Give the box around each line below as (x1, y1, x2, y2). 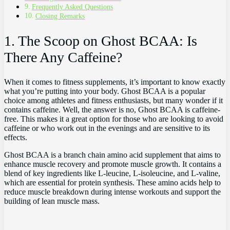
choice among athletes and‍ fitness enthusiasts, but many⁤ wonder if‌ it (4, 95, 223, 105)
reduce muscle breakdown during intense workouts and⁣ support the (4, 187, 221, 196)
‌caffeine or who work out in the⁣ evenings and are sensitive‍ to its (4, 123, 210, 132)
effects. (4, 132, 27, 142)
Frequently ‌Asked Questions (31, 3, 113, 11)
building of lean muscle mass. (4, 196, 100, 205)
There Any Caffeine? (4, 49, 122, 65)
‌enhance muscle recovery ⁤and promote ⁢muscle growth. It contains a (4, 159, 221, 168)
